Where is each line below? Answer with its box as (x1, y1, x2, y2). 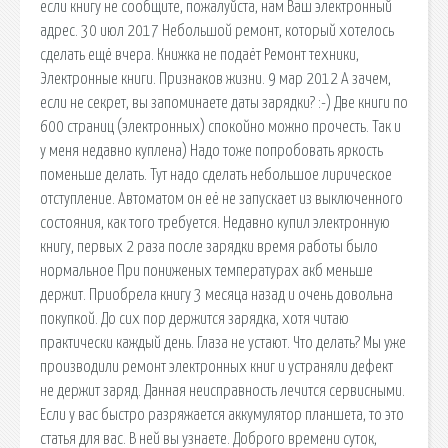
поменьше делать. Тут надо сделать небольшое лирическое (40, 166, 392, 183)
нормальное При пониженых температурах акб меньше (40, 262, 373, 279)
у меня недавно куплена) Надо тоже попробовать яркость (40, 142, 383, 159)
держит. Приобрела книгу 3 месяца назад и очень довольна (40, 286, 393, 303)
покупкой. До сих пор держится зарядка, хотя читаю (40, 310, 349, 327)
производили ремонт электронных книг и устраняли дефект (40, 358, 393, 375)
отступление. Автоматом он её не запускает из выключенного (40, 190, 403, 207)
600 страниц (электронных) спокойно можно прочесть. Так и (40, 118, 401, 135)
